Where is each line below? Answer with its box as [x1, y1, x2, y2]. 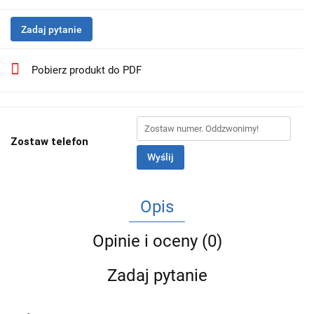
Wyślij [147, 151, 174, 163]
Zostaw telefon [11, 135, 88, 149]
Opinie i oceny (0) [92, 231, 222, 252]
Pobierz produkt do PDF [32, 64, 142, 77]
